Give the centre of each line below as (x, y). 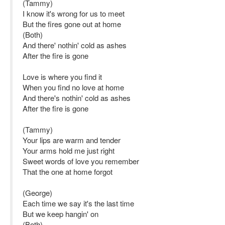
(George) (37, 193)
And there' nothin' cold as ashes (75, 45)
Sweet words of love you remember (81, 161)
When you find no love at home (73, 87)
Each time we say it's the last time (78, 203)
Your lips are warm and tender (72, 140)
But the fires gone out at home (72, 24)
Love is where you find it (62, 77)
